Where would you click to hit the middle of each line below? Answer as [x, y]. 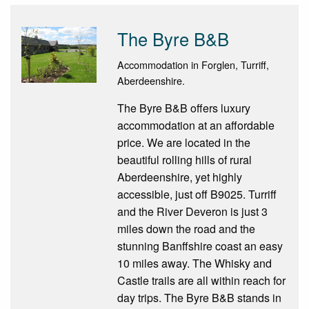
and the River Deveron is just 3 [192, 211]
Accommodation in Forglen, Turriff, [193, 64]
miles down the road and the [186, 228]
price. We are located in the [183, 142]
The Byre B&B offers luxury [183, 108]
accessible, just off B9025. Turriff [197, 194]
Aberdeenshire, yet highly [179, 177]
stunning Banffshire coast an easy [200, 246]
